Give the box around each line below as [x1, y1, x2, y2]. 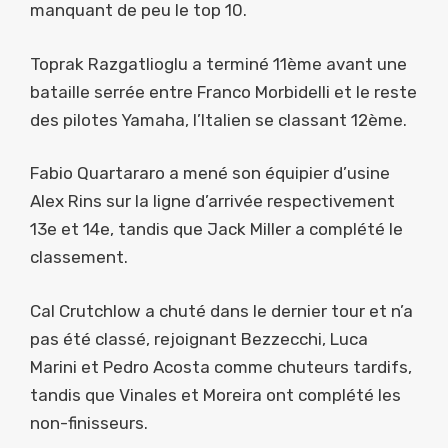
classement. [30, 247, 128, 268]
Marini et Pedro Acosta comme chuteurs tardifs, [30, 356, 412, 377]
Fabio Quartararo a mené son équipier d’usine [30, 163, 390, 184]
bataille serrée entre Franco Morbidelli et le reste [30, 81, 417, 102]
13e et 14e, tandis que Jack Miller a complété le [30, 219, 403, 240]
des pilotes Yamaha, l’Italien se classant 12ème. [30, 109, 407, 130]
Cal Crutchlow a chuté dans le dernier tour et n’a [30, 300, 413, 321]
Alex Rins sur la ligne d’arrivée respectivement [30, 191, 395, 212]
